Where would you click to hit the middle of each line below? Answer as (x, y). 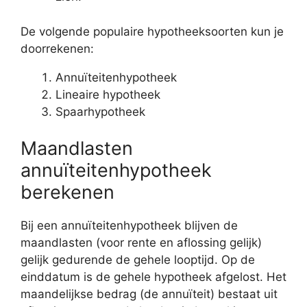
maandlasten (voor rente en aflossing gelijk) (141, 243)
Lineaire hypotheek (108, 94)
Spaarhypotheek (100, 111)
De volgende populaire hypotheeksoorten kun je (152, 31)
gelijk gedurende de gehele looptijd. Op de (138, 260)
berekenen (67, 193)
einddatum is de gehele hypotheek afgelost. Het (153, 277)
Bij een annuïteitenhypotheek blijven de (129, 226)
